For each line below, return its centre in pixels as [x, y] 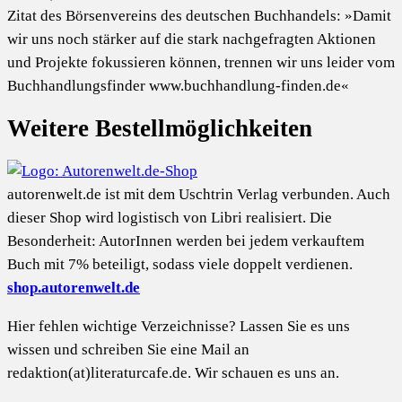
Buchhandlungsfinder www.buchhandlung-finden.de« [178, 85]
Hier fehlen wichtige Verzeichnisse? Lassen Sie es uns [179, 327]
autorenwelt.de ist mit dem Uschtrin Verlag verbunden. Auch [199, 195]
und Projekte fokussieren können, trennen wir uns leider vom [201, 62]
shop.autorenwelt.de [74, 288]
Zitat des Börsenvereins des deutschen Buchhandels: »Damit [199, 15]
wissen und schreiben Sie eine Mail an [128, 350]
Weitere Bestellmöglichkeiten [160, 128]
